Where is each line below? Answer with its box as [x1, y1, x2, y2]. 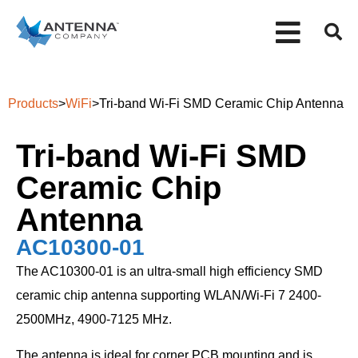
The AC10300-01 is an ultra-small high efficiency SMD [16, 265, 323, 278]
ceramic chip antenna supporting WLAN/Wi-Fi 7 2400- [16, 288, 321, 302]
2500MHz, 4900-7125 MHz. [16, 312, 172, 326]
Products [8, 97, 58, 110]
